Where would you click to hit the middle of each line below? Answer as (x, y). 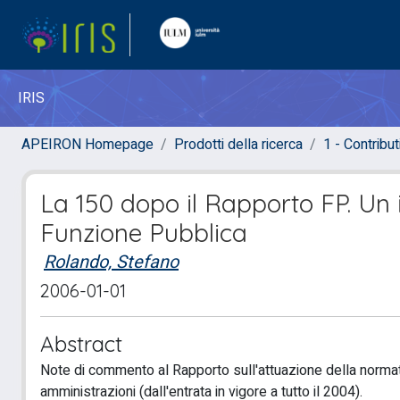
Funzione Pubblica (144, 233)
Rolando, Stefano (111, 262)
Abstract (81, 344)
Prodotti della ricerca (238, 145)
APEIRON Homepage (87, 145)
